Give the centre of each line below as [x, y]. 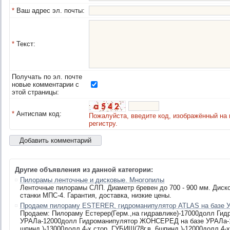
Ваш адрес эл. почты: [50, 11]
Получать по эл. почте [47, 77]
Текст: [25, 44]
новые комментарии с [45, 84]
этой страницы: [35, 92]
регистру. [103, 123]
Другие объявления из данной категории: [84, 170]
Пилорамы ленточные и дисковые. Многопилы [92, 180]
